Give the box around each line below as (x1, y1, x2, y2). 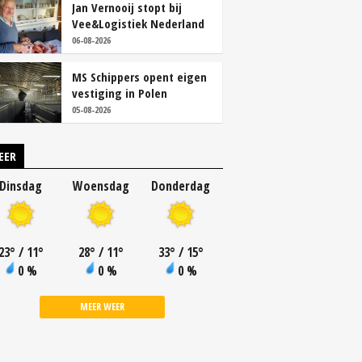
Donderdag (151, 177, 210, 195)
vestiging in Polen (72, 85, 167, 101)
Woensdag (72, 177, 129, 195)
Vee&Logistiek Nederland (72, 15, 204, 32)
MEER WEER (79, 300, 124, 314)
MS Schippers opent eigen (72, 69, 207, 85)
